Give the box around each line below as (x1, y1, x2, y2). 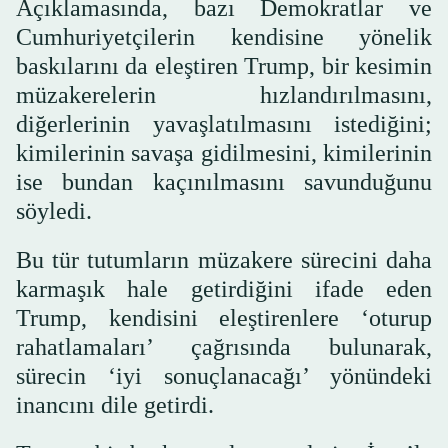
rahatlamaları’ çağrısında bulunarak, (16, 333, 432, 360)
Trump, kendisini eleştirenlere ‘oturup (16, 304, 432, 331)
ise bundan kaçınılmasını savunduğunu (16, 168, 432, 195)
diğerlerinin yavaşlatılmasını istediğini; (16, 110, 432, 137)
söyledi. (16, 197, 92, 224)
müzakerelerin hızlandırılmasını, (16, 81, 432, 108)
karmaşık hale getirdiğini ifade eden (16, 275, 432, 302)
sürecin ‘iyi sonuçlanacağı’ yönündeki (16, 362, 432, 389)
